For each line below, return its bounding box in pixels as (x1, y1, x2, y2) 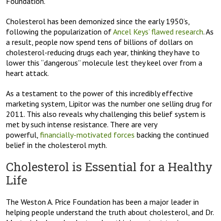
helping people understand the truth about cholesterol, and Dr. (6, 207, 214, 218)
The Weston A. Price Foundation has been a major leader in (6, 197, 199, 207)
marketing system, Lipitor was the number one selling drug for (6, 99, 212, 109)
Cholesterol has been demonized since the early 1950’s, (6, 16, 189, 27)
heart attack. (6, 68, 49, 78)
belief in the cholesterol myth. (6, 140, 107, 150)
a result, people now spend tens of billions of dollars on (6, 37, 193, 47)
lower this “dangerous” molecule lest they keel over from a (6, 58, 202, 68)
